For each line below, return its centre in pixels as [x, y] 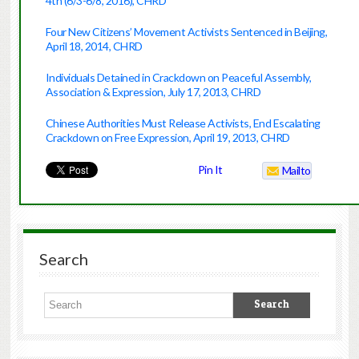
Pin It [210, 170]
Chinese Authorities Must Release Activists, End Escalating [183, 123]
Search [63, 259]
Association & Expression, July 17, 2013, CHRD [153, 92]
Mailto [296, 171]
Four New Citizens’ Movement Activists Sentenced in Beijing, [186, 32]
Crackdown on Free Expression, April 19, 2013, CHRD [167, 138]
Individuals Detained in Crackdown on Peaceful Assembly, [178, 78]
